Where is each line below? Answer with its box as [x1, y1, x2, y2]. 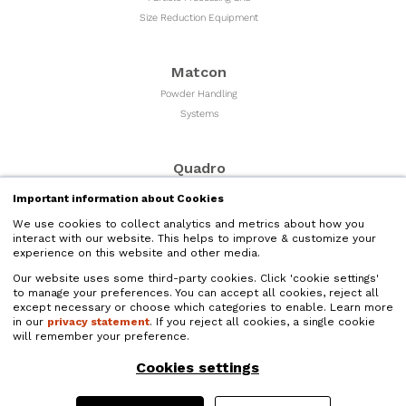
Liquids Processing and [148, 375, 250, 388]
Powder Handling [160, 87, 238, 100]
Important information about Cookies [13, 192, 224, 205]
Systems [179, 107, 218, 120]
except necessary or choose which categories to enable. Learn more [13, 301, 393, 314]
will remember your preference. [13, 330, 189, 343]
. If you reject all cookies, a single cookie [150, 315, 375, 328]
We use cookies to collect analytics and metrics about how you [13, 217, 364, 230]
